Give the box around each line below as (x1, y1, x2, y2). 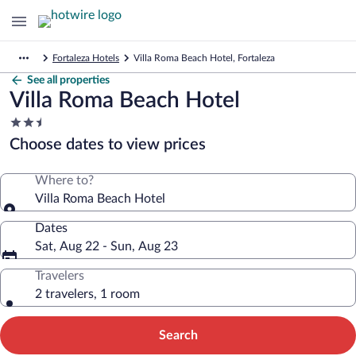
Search (158, 329, 198, 342)
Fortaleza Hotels (52, 53, 119, 63)
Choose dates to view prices (10, 137, 206, 153)
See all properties (27, 75, 110, 86)
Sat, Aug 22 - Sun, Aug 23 (35, 240, 178, 253)
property (9, 146, 57, 159)
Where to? (35, 174, 94, 187)
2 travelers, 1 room (35, 288, 140, 300)
